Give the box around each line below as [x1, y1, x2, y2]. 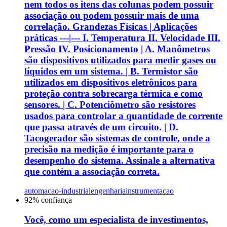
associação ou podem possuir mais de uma [24, 10, 199, 21]
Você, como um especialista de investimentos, [24, 214, 208, 225]
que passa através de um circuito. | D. [24, 121, 178, 132]
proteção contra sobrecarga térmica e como [24, 88, 203, 99]
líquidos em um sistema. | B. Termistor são [24, 65, 198, 77]
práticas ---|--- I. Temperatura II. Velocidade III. [24, 32, 220, 43]
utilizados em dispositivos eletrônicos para [24, 77, 197, 88]
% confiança [32, 196, 72, 205]
